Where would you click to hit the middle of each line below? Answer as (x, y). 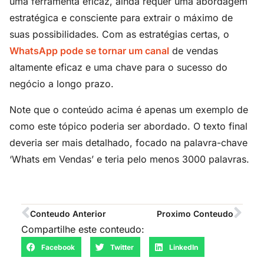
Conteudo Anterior (68, 213)
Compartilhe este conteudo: (83, 230)
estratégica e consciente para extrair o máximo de (121, 17)
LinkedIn (183, 247)
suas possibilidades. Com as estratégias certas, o (119, 34)
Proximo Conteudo (195, 213)
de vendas (194, 50)
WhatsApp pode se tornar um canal (89, 50)
